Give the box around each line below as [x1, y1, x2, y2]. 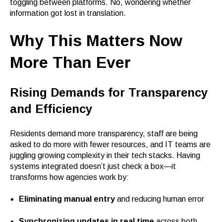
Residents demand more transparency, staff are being [10, 129, 198, 138]
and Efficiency [10, 102, 92, 116]
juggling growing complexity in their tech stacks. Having [10, 151, 200, 160]
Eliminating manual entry [18, 195, 115, 204]
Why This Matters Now [10, 31, 182, 50]
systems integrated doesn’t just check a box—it [10, 162, 176, 170]
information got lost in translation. [10, 8, 126, 17]
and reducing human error [114, 195, 204, 204]
